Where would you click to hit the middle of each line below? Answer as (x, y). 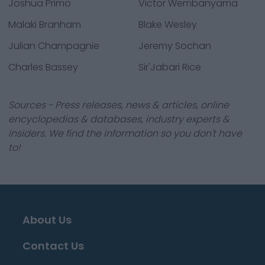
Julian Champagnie (54, 46)
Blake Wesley (168, 25)
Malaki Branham (45, 25)
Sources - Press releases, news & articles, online (119, 105)
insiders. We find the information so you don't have (125, 133)
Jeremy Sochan (175, 46)
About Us (47, 220)
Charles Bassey (43, 67)
